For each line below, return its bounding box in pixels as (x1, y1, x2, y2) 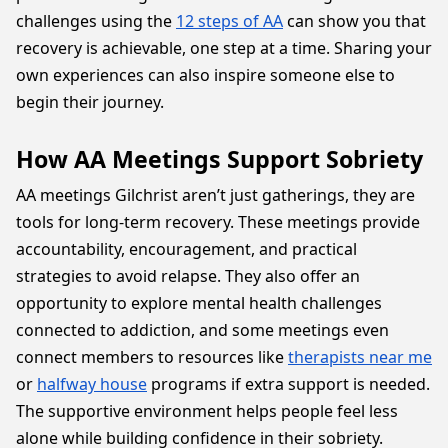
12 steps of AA (176, 10, 283, 32)
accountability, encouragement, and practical (16, 238, 357, 260)
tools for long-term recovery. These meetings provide (16, 211, 420, 233)
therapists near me (288, 346, 432, 368)
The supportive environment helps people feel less (16, 400, 398, 422)
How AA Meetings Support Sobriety (16, 143, 423, 175)
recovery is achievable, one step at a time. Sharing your (16, 37, 432, 59)
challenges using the (16, 10, 176, 32)
